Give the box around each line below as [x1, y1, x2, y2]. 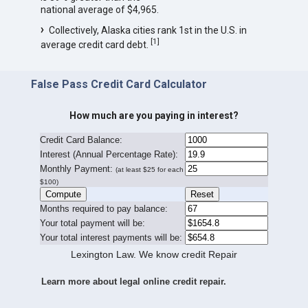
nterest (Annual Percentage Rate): [42, 149, 178, 160]
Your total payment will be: [39, 218, 145, 229]
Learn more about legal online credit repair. [41, 276, 226, 287]
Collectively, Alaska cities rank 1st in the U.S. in [48, 25, 247, 36]
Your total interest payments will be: [39, 232, 182, 243]
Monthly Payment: [39, 164, 113, 175]
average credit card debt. [40, 38, 151, 50]
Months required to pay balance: [39, 203, 168, 214]
